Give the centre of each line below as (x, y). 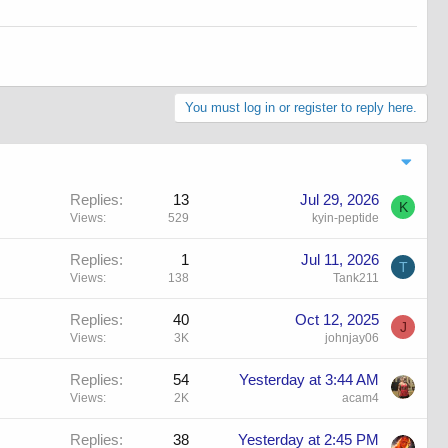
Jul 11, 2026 (340, 260)
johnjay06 (352, 338)
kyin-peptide (345, 218)
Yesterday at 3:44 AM (309, 380)
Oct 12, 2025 (337, 320)
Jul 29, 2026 (339, 200)
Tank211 (356, 278)
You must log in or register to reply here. (301, 108)
